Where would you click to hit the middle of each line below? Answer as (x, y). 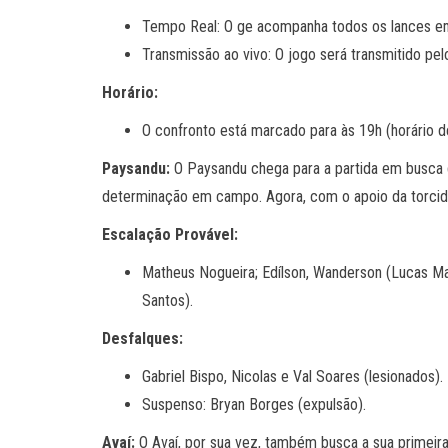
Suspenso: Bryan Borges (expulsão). (254, 404)
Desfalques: (142, 338)
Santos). (167, 300)
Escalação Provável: (170, 234)
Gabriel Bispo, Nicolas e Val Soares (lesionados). (292, 376)
